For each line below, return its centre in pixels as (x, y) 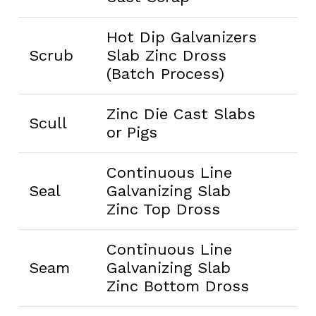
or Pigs (132, 132)
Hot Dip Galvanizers (181, 37)
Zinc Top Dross (163, 209)
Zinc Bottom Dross (177, 286)
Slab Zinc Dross (166, 55)
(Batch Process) (165, 73)
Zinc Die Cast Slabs (181, 114)
